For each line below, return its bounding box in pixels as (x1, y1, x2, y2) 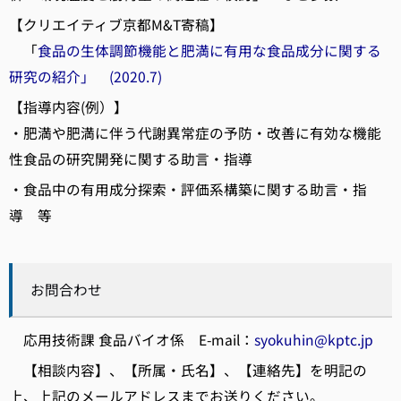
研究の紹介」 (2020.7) (9, 66, 162, 87)
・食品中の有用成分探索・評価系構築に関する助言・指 (9, 179, 367, 200)
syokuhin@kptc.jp (254, 329, 373, 350)
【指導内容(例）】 (9, 97, 128, 117)
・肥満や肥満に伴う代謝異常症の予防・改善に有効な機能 (9, 123, 381, 143)
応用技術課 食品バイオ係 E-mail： (9, 329, 254, 350)
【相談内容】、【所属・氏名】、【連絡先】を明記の (9, 360, 367, 380)
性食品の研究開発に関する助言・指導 (9, 149, 252, 169)
